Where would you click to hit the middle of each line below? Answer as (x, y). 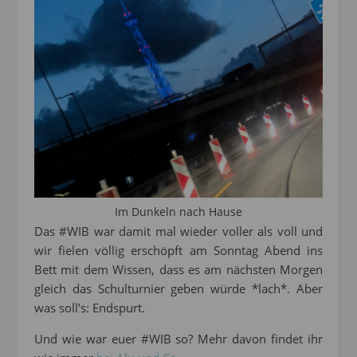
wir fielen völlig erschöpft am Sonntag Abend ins (178, 250)
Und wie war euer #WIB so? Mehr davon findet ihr (178, 338)
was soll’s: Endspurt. (90, 307)
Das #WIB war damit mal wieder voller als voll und (178, 231)
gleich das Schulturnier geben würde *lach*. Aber (178, 288)
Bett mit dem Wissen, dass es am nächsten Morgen (178, 269)
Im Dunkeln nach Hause (178, 211)
